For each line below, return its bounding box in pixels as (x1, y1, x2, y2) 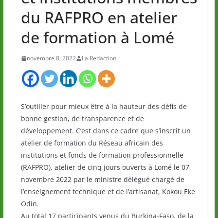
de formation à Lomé (20, 27, 174, 48)
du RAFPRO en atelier (20, 7, 177, 28)
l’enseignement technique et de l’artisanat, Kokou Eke (20, 187, 195, 197)
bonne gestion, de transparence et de (20, 114, 144, 124)
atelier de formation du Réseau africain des (20, 138, 163, 148)
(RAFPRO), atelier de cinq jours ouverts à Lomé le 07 (20, 163, 189, 172)
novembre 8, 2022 (26, 54, 76, 63)
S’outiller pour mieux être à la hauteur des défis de (20, 102, 187, 111)
